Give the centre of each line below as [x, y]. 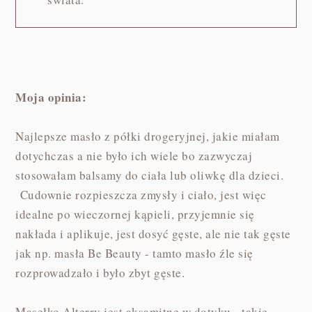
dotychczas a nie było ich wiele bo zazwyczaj [134, 156]
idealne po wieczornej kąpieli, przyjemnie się [135, 214]
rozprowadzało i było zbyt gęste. [100, 273]
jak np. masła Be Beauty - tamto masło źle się [134, 253]
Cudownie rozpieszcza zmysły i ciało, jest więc [141, 195]
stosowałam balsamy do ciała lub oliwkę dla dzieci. [150, 175]
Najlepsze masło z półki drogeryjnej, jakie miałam [148, 136]
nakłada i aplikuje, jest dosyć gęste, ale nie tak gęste [153, 234]
